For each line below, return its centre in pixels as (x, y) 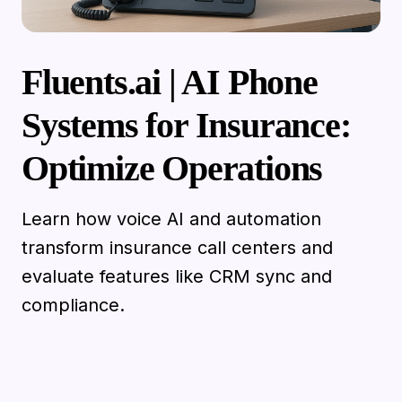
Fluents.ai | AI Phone (170, 82)
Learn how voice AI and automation (171, 218)
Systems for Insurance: (186, 125)
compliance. (73, 305)
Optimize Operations (172, 168)
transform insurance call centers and (177, 247)
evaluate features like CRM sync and (177, 276)
